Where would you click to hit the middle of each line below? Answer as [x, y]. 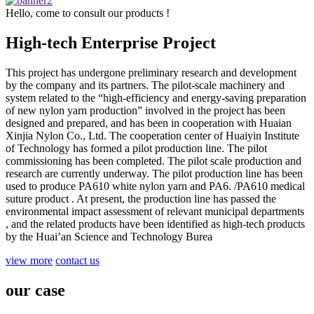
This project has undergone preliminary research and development [151, 72]
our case [35, 290]
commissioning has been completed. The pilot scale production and [153, 161]
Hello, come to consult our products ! [88, 13]
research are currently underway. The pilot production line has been [154, 173]
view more [29, 260]
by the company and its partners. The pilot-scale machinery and [145, 85]
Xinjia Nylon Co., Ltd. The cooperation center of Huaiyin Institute [152, 135]
